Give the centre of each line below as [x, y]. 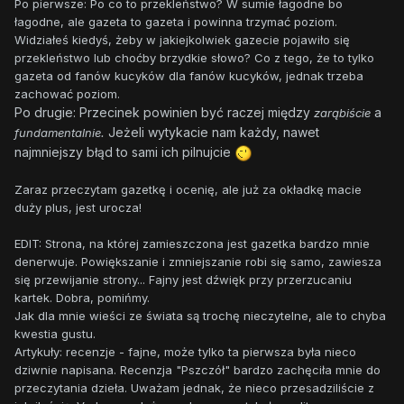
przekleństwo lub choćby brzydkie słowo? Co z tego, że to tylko [194, 58]
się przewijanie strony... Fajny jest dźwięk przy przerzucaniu [183, 280]
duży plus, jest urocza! [78, 208]
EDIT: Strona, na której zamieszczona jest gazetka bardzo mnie [192, 244]
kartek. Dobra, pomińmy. [84, 298]
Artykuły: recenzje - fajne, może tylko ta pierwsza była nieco [185, 352]
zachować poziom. [67, 94]
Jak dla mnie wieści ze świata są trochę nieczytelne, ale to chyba [200, 316]
